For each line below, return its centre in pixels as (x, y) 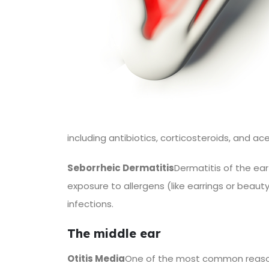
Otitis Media (96, 258)
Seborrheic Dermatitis (121, 168)
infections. (90, 204)
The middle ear (114, 233)
